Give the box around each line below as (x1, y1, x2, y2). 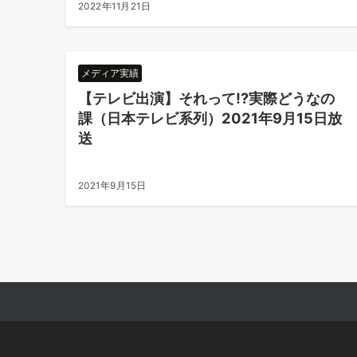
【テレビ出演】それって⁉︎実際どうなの (78, 89, 335, 107)
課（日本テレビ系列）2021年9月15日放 (78, 109, 342, 127)
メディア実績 (81, 68, 139, 79)
